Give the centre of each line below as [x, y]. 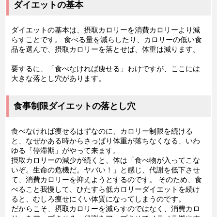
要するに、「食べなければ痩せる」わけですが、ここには [106, 69]
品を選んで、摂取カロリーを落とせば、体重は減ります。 [106, 50]
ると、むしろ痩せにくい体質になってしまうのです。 [98, 199]
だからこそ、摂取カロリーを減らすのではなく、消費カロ [106, 209]
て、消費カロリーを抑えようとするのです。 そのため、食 [107, 180]
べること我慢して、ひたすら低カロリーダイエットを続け [106, 190]
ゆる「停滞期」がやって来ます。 [66, 151]
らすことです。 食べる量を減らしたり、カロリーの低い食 [107, 40]
